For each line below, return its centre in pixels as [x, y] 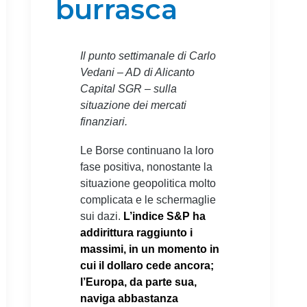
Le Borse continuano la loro [147, 151]
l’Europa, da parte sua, [138, 282]
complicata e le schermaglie [148, 200]
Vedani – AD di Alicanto [137, 73]
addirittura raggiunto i [136, 233]
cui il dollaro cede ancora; [147, 266]
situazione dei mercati [133, 106]
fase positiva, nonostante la [146, 167]
